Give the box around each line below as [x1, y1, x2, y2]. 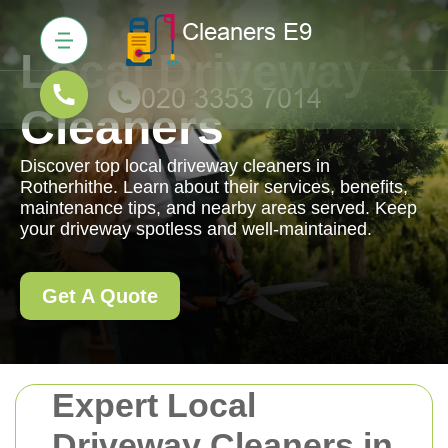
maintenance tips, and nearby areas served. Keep [20, 198, 417, 218]
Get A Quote [42, 285, 158, 307]
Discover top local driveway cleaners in [20, 156, 330, 176]
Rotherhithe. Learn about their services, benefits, [20, 177, 408, 197]
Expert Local [52, 386, 256, 424]
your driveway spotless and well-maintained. [20, 219, 372, 239]
